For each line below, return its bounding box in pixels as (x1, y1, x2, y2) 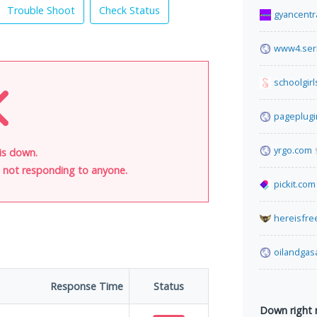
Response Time (50, 279, 123, 293)
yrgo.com (274, 144, 312, 156)
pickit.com (274, 178, 316, 190)
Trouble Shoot (7, 4, 75, 17)
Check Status (99, 4, 160, 17)
